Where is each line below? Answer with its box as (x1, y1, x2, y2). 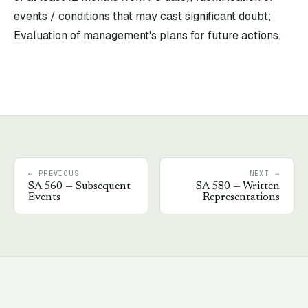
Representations (203, 192, 280, 203)
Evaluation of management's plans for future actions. (14, 28, 280, 43)
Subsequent (76, 181, 131, 192)
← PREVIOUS (28, 169, 79, 178)
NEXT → (249, 169, 280, 178)
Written (243, 181, 280, 192)
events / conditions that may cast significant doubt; (14, 9, 272, 23)
